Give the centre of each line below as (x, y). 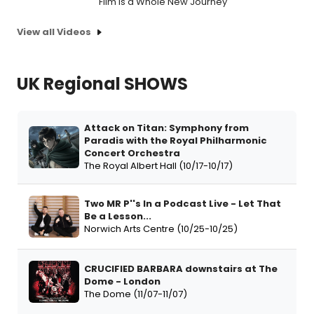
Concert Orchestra (132, 153)
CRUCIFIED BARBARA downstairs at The (181, 268)
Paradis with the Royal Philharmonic (176, 140)
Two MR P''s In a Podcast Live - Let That (183, 203)
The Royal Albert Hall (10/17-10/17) (158, 165)
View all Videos (54, 32)
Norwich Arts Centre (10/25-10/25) (161, 228)
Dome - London (122, 281)
